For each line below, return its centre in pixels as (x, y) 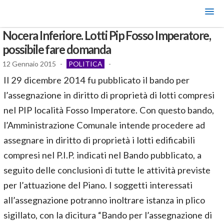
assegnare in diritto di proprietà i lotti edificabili (99, 140)
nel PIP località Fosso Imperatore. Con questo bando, (109, 110)
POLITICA (85, 64)
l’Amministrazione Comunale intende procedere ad (104, 125)
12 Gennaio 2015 (29, 64)
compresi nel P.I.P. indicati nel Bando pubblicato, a (102, 155)
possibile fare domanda (57, 49)
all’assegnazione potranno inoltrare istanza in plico (104, 200)
